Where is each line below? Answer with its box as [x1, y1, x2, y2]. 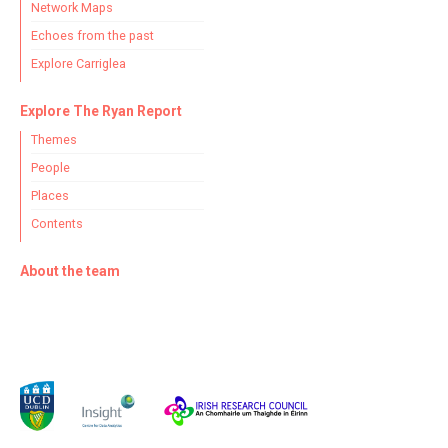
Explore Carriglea [31, 56, 126, 71]
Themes [31, 132, 77, 147]
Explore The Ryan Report [20, 103, 182, 119]
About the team [20, 263, 120, 279]
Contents [31, 216, 83, 231]
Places [31, 188, 69, 203]
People [31, 160, 70, 175]
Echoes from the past [31, 28, 154, 43]
